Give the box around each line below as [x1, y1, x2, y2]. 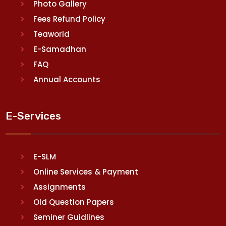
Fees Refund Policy [33, 13, 106, 24]
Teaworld [33, 28, 70, 39]
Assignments [33, 181, 86, 192]
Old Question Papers [33, 196, 115, 207]
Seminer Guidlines [33, 211, 105, 222]
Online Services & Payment [33, 166, 139, 177]
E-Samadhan [33, 43, 87, 54]
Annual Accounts [33, 74, 101, 85]
